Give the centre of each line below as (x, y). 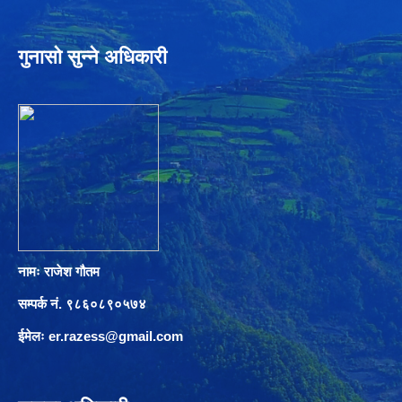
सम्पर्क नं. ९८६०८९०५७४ (82, 304)
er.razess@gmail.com (116, 336)
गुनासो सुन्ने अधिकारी (92, 57)
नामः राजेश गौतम (61, 272)
